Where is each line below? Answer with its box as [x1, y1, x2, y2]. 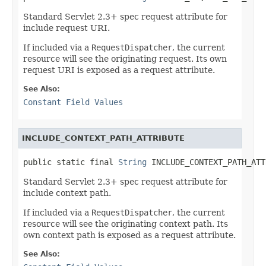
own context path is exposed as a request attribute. [23, 230, 236, 240]
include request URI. [23, 23, 110, 33]
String [118, 157, 147, 167]
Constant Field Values [23, 97, 123, 107]
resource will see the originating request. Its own [23, 53, 227, 64]
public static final [23, 157, 118, 167]
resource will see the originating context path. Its [23, 218, 228, 229]
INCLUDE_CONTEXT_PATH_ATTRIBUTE [22, 133, 185, 142]
